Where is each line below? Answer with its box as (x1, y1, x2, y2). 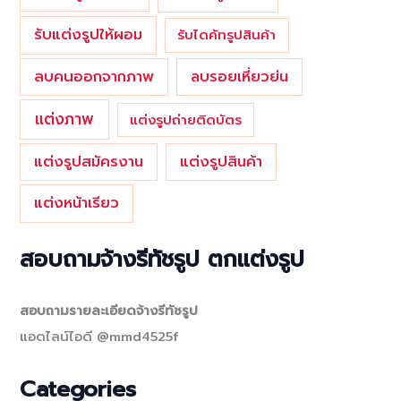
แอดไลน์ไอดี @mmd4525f (20, 326, 179, 346)
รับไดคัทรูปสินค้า (177, 25, 277, 46)
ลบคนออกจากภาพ (34, 64, 155, 88)
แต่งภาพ (35, 107, 95, 131)
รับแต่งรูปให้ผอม (34, 23, 143, 47)
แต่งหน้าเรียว (34, 192, 120, 215)
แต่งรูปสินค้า (180, 149, 263, 173)
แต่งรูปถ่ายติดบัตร (130, 109, 243, 130)
